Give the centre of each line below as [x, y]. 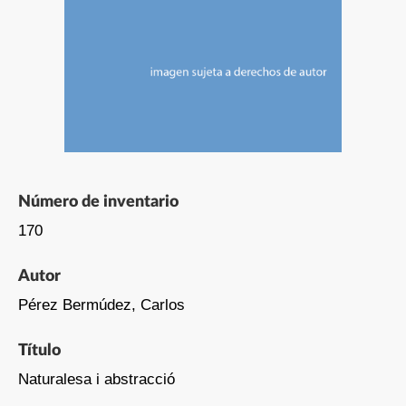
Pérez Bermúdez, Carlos [101, 304]
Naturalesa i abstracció [96, 379]
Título [39, 350]
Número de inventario [98, 202]
